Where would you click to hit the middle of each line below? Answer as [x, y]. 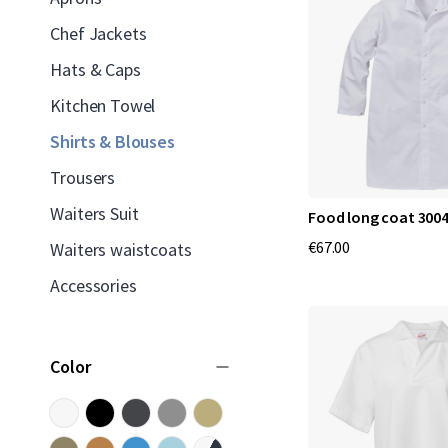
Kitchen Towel [103, 105]
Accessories [93, 285]
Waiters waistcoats [121, 249]
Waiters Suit [94, 213]
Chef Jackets [98, 33]
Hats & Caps [95, 69]
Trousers [83, 177]
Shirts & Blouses [112, 141]
